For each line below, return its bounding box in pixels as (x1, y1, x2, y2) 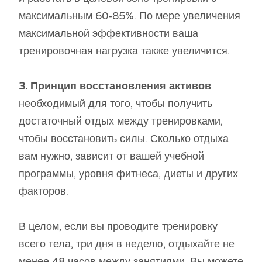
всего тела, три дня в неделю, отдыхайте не (19, 237, 235, 250)
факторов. (19, 184, 68, 198)
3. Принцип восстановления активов (19, 79, 211, 92)
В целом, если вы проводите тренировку (19, 219, 218, 233)
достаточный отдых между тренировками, (19, 114, 223, 127)
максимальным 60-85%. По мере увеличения (19, 9, 240, 22)
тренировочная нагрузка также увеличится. (19, 44, 230, 57)
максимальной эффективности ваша (19, 26, 198, 40)
